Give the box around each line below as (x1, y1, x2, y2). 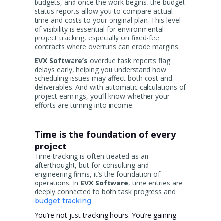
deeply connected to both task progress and (35, 187, 176, 197)
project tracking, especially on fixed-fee (35, 33, 159, 43)
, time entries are (128, 178, 183, 188)
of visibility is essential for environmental (35, 24, 164, 34)
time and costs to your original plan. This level (35, 15, 181, 25)
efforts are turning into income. (35, 100, 134, 110)
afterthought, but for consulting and (35, 160, 149, 170)
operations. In (35, 178, 80, 188)
